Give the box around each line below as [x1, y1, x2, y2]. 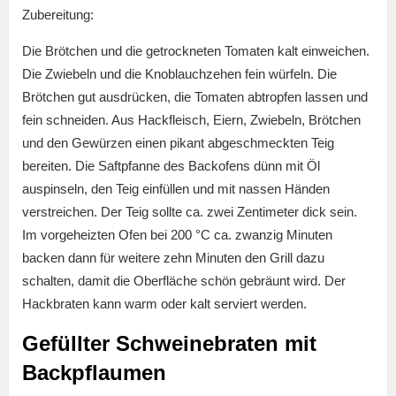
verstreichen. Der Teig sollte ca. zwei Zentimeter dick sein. [22, 204, 357, 220]
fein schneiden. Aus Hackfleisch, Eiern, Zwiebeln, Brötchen [22, 112, 361, 128]
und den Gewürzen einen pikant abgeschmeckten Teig [22, 135, 334, 151]
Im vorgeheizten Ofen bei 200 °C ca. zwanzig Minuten [22, 227, 332, 243]
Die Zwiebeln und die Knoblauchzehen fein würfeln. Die [22, 66, 337, 82]
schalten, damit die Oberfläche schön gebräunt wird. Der [22, 273, 346, 289]
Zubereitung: [22, 7, 94, 23]
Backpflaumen [22, 361, 166, 385]
